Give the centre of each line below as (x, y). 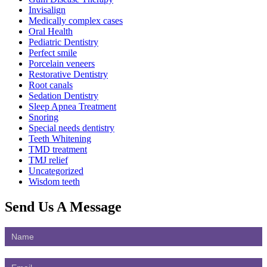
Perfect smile (53, 52)
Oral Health (51, 31)
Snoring (44, 117)
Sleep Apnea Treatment (72, 106)
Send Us (31, 207)
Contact (21, 231)
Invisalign (47, 10)
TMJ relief (48, 160)
